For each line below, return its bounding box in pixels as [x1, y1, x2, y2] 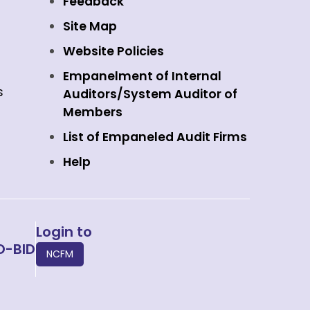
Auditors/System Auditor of [63, 86, 237, 102]
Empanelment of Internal [63, 68, 221, 84]
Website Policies [63, 43, 164, 60]
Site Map [63, 18, 117, 35]
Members [63, 104, 122, 120]
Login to [35, 221, 92, 241]
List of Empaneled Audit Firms [63, 129, 247, 145]
